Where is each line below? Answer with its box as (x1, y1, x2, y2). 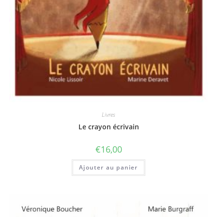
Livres (102, 110, 115, 119)
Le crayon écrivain (78, 122, 139, 131)
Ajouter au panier (79, 163, 138, 171)
